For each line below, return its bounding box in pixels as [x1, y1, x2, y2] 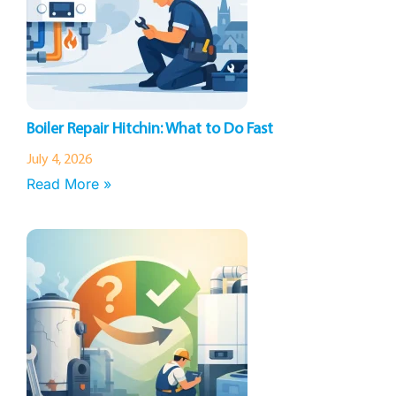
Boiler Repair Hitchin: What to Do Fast [27, 121, 273, 138]
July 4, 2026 [27, 153, 92, 167]
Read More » [27, 175, 111, 193]
